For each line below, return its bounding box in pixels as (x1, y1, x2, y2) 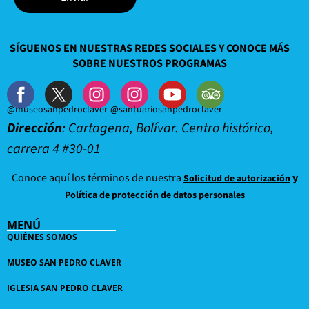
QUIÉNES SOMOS (7, 231, 77, 243)
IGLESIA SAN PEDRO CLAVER (7, 282, 123, 295)
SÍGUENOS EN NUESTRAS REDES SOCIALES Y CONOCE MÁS (10, 40, 290, 56)
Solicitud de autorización (183, 171, 290, 186)
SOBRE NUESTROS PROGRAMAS (72, 55, 227, 71)
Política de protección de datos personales (64, 188, 245, 202)
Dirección (7, 119, 62, 139)
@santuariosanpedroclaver (110, 102, 222, 117)
